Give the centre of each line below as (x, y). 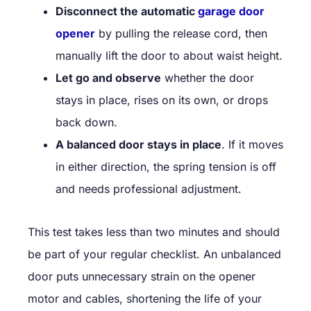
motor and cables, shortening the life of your (145, 298)
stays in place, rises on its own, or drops (162, 100)
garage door (231, 11)
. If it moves (252, 144)
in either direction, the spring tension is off (166, 166)
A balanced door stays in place (138, 144)
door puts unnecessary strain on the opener (142, 276)
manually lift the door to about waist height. (169, 55)
